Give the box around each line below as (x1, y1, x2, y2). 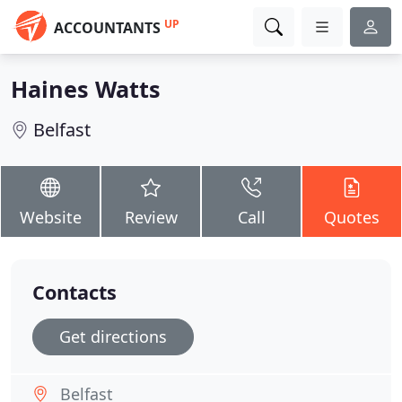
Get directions (59, 326, 167, 347)
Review (124, 206, 178, 228)
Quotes (324, 206, 380, 228)
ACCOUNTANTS (54, 18, 161, 38)
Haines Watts (11, 74, 161, 104)
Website (19, 206, 82, 228)
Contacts (32, 279, 117, 305)
